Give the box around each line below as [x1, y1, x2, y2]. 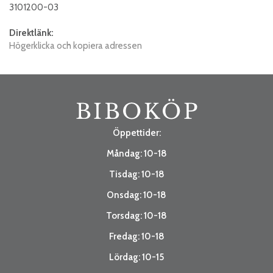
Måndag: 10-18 [106, 147, 167, 159]
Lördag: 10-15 [109, 251, 164, 263]
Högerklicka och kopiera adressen [9, 40, 142, 51]
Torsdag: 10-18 [106, 210, 167, 221]
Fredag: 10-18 [108, 230, 165, 242]
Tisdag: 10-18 [108, 168, 165, 180]
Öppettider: [112, 127, 161, 138]
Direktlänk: [9, 27, 54, 38]
